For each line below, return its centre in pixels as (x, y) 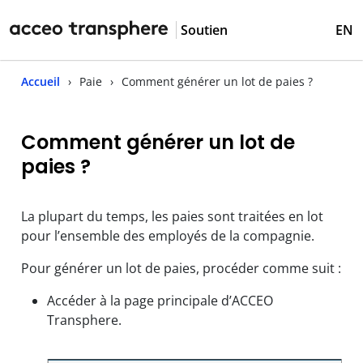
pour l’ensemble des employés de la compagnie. (168, 236)
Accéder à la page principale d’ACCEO (160, 301)
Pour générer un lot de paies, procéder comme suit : (181, 268)
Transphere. (84, 320)
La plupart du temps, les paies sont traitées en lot (172, 216)
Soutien (204, 30)
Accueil (41, 81)
